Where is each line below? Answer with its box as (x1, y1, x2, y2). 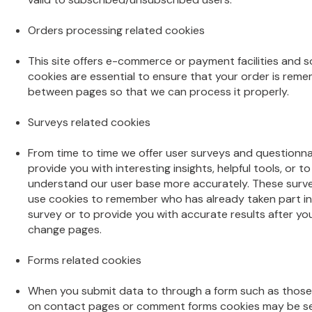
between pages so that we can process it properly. (28, 84, 289, 99)
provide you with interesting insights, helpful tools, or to (28, 161, 311, 175)
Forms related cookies (28, 253, 141, 267)
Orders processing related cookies (28, 23, 205, 38)
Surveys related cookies (28, 115, 150, 130)
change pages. (28, 222, 102, 237)
